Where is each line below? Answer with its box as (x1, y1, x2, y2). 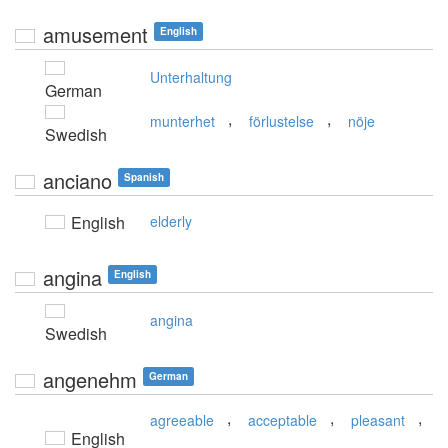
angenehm (43, 365, 137, 394)
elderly (150, 211, 192, 231)
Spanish (124, 170, 164, 184)
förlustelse (249, 111, 314, 131)
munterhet (150, 111, 215, 131)
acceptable (248, 410, 317, 430)
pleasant (351, 410, 405, 430)
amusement (43, 20, 148, 49)
